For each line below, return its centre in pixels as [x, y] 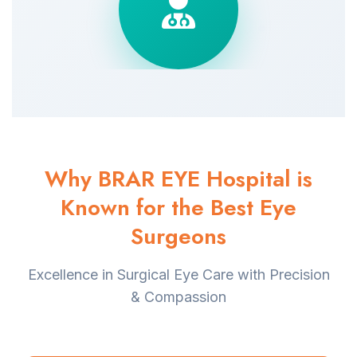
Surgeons [178, 236]
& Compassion [178, 297]
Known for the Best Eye [178, 208]
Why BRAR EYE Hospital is [178, 179]
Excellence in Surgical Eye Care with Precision [178, 275]
